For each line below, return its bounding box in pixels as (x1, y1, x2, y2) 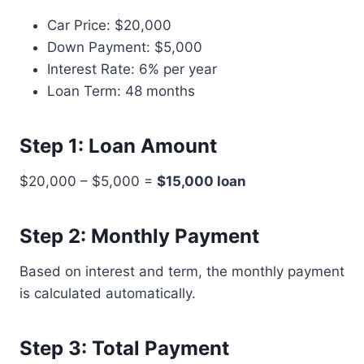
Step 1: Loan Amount (19, 134, 217, 158)
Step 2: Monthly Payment (19, 224, 259, 248)
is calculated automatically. (19, 285, 196, 301)
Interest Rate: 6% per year (47, 61, 217, 77)
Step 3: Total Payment (19, 336, 229, 360)
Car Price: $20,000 (47, 17, 171, 33)
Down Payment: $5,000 (47, 39, 202, 55)
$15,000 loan (157, 173, 246, 189)
